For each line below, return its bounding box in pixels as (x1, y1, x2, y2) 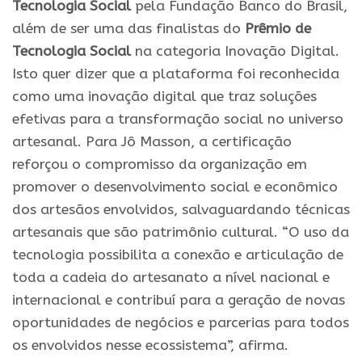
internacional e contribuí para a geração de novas (12, 291, 345, 309)
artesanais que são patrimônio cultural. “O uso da (12, 223, 349, 241)
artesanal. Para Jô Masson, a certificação (12, 133, 292, 150)
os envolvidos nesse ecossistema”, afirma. (12, 336, 288, 354)
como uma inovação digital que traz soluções (12, 87, 317, 105)
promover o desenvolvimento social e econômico (12, 178, 338, 196)
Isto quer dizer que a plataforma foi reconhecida (12, 65, 339, 82)
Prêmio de (245, 19, 311, 37)
